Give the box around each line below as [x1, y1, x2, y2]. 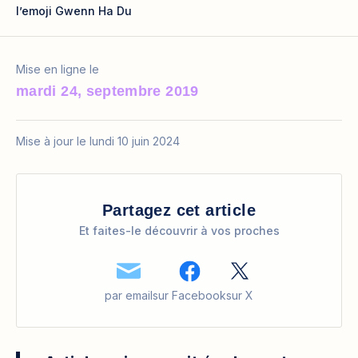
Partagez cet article [102, 201, 256, 219]
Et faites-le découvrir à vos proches [78, 224, 280, 237]
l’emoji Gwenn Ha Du [16, 4, 132, 18]
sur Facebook [153, 288, 226, 302]
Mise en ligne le [16, 62, 99, 76]
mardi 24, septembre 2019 [16, 83, 199, 99]
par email [105, 288, 153, 302]
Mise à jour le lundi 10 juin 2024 [16, 134, 180, 148]
